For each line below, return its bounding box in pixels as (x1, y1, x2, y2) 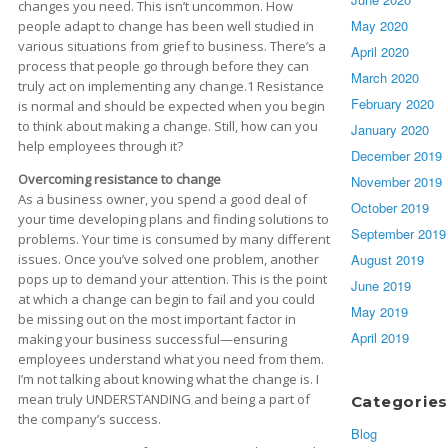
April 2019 (350, 328, 409, 348)
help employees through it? (18, 136, 183, 155)
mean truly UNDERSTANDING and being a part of (18, 389, 310, 408)
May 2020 (350, 16, 408, 36)
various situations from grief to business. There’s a (18, 36, 326, 55)
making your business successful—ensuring (18, 329, 287, 348)
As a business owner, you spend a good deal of (18, 189, 307, 208)
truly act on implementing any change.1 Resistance (18, 76, 324, 95)
